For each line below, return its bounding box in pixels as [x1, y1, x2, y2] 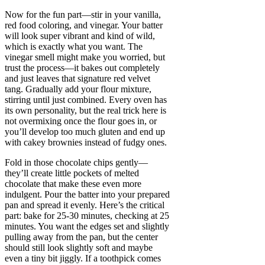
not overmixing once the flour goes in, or [5, 116, 157, 127]
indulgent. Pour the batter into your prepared [5, 189, 170, 200]
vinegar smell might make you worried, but [5, 52, 165, 63]
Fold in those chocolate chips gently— [5, 157, 148, 168]
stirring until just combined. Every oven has [5, 95, 167, 105]
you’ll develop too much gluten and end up [5, 127, 165, 137]
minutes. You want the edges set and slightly [5, 221, 169, 232]
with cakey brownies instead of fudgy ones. [5, 137, 167, 148]
